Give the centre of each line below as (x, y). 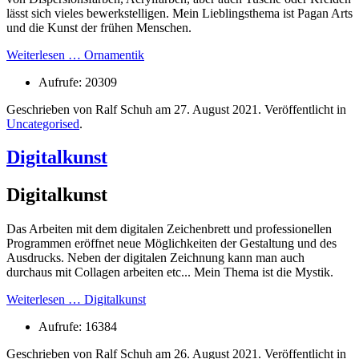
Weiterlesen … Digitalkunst (76, 300)
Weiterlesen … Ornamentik (75, 54)
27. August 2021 (216, 109)
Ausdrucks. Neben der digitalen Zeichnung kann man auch (155, 258)
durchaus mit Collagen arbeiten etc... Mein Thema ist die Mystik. (170, 272)
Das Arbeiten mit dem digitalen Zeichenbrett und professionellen (169, 229)
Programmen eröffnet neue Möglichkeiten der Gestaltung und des (171, 244)
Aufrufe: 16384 (78, 327)
